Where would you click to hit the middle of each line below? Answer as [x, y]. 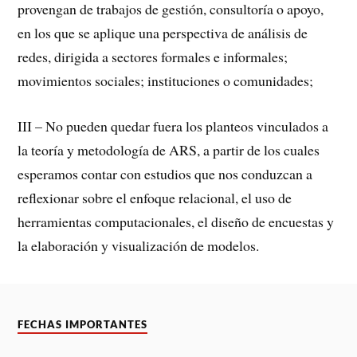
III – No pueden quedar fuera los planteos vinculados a [173, 126]
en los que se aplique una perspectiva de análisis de [163, 33]
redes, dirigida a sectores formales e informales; [153, 57]
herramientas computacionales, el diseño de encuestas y [176, 221]
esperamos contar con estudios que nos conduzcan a [165, 173]
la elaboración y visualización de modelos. [139, 245]
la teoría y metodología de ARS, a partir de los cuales [169, 149]
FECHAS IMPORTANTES [83, 325]
